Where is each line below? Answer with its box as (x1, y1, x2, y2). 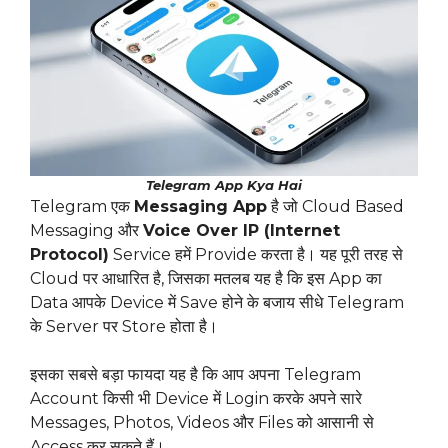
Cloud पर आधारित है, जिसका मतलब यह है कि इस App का (30, 269, 382, 289)
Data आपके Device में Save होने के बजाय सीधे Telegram (30, 293, 404, 313)
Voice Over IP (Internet (143, 221, 340, 241)
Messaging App (134, 197, 267, 217)
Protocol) (30, 245, 109, 265)
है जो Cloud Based (267, 197, 404, 217)
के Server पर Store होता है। (30, 317, 218, 337)
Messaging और (30, 221, 143, 241)
